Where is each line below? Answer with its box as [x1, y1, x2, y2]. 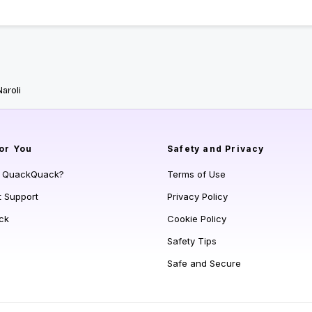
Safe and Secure [167, 258, 241, 270]
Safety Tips [167, 235, 217, 247]
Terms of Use [167, 169, 226, 180]
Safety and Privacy [167, 143, 265, 155]
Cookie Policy [167, 213, 226, 225]
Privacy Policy [167, 191, 228, 203]
